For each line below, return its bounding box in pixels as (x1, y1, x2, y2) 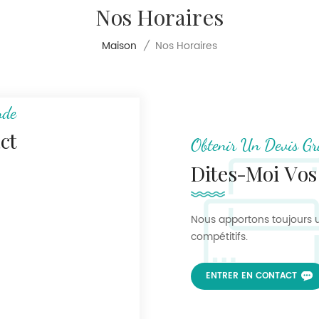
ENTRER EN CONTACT (205, 269, 297, 283)
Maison (102, 38, 137, 55)
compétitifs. (191, 228, 248, 245)
